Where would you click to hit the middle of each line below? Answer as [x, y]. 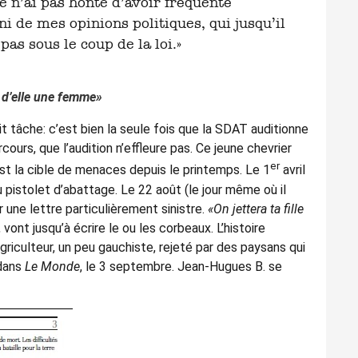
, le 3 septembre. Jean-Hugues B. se [181, 266]
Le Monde [52, 266]
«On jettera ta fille [256, 209]
